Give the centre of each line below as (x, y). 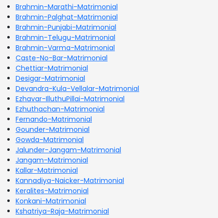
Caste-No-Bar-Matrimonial (62, 58)
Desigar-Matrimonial (50, 78)
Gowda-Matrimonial (50, 139)
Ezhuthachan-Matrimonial (60, 109)
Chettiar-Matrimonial (52, 68)
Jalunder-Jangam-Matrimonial (68, 150)
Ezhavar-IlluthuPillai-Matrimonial (70, 99)
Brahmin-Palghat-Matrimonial (67, 17)
